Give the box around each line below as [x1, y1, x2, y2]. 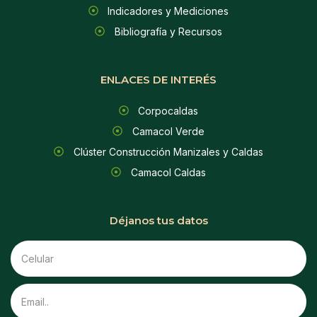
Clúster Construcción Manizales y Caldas [73, 145, 263, 158]
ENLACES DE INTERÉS [100, 72, 217, 86]
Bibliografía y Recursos [114, 25, 222, 38]
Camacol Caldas [130, 166, 206, 178]
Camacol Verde [132, 125, 204, 137]
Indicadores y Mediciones [108, 4, 229, 17]
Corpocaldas [138, 104, 199, 117]
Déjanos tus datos [109, 213, 208, 227]
